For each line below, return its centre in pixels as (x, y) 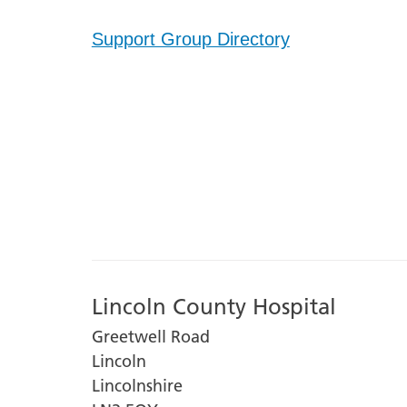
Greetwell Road (150, 336)
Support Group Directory (190, 40)
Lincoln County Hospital (213, 306)
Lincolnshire (137, 385)
